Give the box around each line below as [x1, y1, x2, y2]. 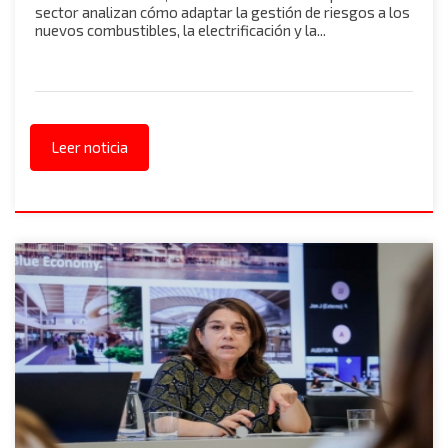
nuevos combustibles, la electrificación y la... [35, 21, 326, 39]
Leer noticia [51, 138, 128, 156]
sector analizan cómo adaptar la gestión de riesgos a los [35, 3, 410, 21]
